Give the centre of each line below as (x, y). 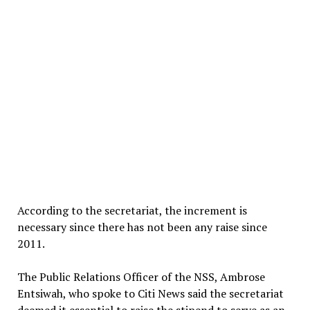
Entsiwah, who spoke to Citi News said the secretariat (150, 293)
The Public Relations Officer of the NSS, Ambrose (141, 277)
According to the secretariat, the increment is (132, 210)
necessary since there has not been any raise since (142, 227)
